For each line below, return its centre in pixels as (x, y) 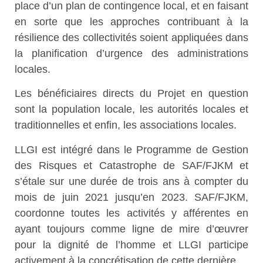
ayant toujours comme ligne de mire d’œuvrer (131, 229)
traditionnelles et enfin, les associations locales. (126, 125)
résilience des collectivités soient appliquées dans (131, 38)
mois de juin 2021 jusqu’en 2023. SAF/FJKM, (131, 197)
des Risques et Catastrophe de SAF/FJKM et (131, 165)
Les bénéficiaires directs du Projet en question (131, 94)
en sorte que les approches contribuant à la (131, 22)
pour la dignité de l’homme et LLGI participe (131, 245)
